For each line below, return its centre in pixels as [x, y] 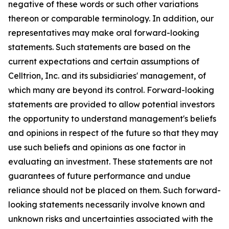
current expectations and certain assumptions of [104, 61]
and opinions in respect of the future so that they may [113, 133]
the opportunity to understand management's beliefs [112, 118]
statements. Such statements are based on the [99, 47]
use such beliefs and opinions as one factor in [97, 147]
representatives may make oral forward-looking [104, 32]
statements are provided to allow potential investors [111, 104]
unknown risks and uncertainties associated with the [111, 219]
